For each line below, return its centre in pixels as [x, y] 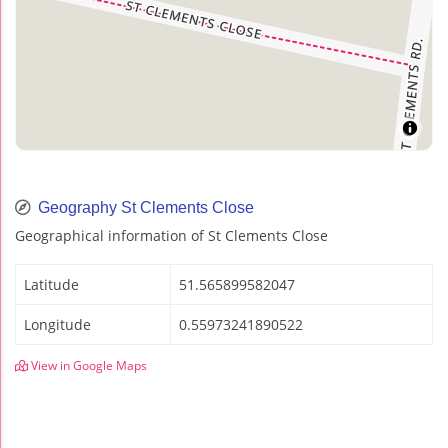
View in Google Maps [87, 365]
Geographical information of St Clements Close [171, 235]
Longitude [57, 324]
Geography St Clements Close [144, 207]
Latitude [51, 284]
